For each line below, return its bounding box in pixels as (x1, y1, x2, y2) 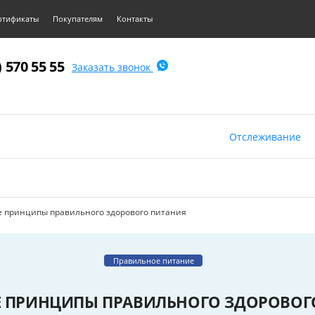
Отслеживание (229, 130, 301, 143)
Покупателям (53, 13, 103, 24)
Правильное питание (112, 255, 194, 266)
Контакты (117, 13, 153, 24)
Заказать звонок (71, 60, 153, 74)
